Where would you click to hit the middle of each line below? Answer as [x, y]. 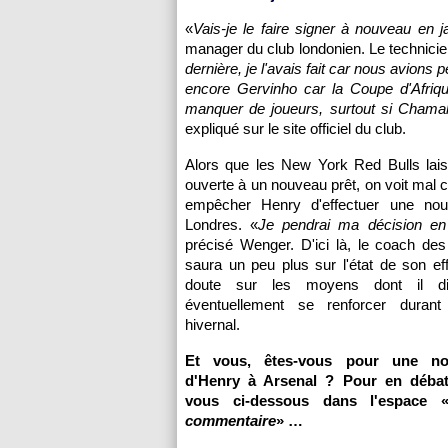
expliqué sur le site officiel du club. [295, 128]
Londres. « [222, 224]
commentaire [230, 420]
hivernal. [212, 324]
